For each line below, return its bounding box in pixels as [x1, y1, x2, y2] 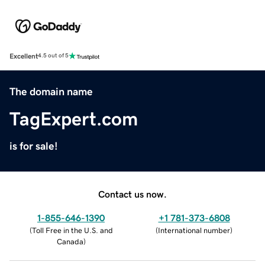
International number [158, 226, 230, 234]
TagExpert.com [9, 109, 138, 128]
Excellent [9, 52, 38, 60]
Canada [56, 237, 83, 245]
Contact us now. [98, 189, 167, 199]
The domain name [9, 86, 93, 97]
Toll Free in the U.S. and [31, 226, 113, 234]
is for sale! [9, 140, 58, 151]
